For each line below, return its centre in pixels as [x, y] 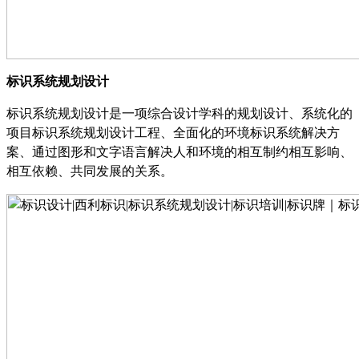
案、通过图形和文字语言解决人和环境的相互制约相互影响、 [179, 151]
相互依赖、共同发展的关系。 [90, 171]
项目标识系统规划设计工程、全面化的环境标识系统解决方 [173, 132]
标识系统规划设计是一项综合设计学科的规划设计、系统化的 [179, 113]
